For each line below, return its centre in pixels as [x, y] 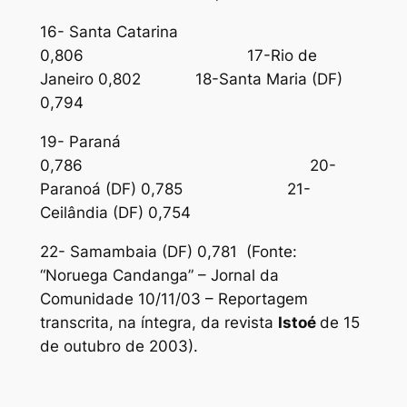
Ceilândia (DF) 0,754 [115, 213]
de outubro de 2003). [119, 346]
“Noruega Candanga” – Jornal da [159, 275]
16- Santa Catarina [111, 32]
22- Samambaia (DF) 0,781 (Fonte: [168, 251]
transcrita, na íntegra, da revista [159, 322]
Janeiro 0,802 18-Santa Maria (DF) [191, 79]
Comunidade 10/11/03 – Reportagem [174, 298]
